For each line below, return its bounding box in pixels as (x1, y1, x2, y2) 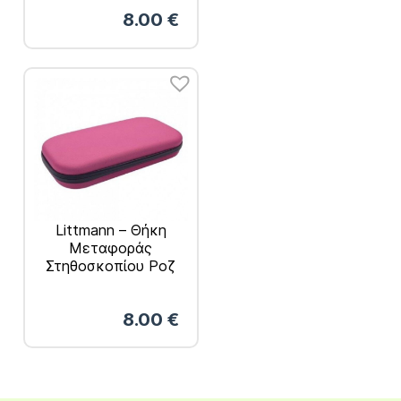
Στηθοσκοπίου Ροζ (46, 256, 176, 275)
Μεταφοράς (69, 238, 153, 257)
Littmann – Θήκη (55, 220, 166, 239)
